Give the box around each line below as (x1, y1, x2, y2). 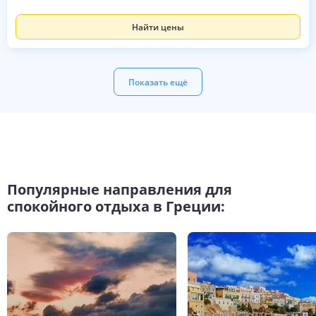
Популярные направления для (7, 179, 232, 199)
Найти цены (132, 20, 184, 33)
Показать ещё (128, 75, 188, 88)
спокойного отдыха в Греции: (7, 196, 225, 216)
